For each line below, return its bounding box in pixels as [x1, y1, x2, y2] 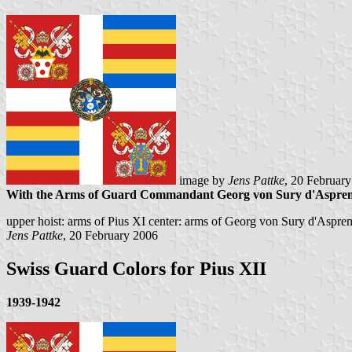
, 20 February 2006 [63, 229, 158, 243]
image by [176, 174, 228, 188]
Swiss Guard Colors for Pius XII [6, 258, 266, 280]
